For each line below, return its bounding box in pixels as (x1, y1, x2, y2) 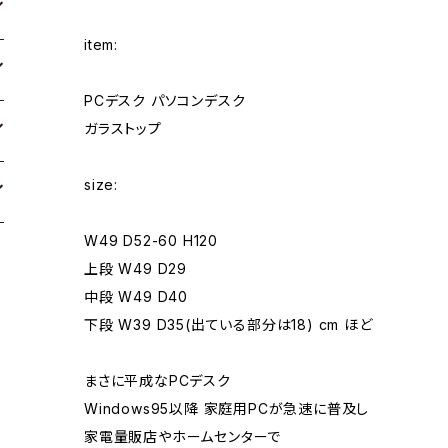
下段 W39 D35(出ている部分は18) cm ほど (84, 315, 373, 333)
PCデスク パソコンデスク (84, 91, 246, 109)
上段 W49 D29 (84, 259, 187, 277)
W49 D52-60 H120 (84, 231, 218, 249)
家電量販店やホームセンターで (84, 427, 282, 445)
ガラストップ (84, 119, 162, 137)
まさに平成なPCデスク (84, 371, 231, 389)
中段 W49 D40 (84, 287, 188, 305)
